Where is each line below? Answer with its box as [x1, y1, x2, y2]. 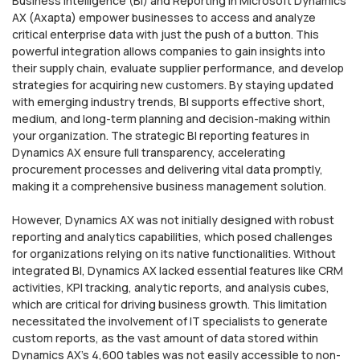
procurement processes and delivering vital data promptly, [12, 161, 323, 177]
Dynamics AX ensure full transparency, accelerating [12, 144, 285, 160]
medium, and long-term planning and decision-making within [12, 110, 330, 126]
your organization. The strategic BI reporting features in [12, 127, 309, 143]
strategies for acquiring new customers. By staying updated [12, 76, 333, 92]
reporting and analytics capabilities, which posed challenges [12, 228, 333, 244]
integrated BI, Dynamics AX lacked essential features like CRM [12, 262, 343, 278]
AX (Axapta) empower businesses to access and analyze [12, 9, 316, 25]
